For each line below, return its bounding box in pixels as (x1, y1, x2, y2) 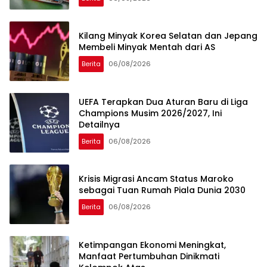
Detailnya (79, 118, 120, 131)
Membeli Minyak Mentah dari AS (79, 41, 215, 54)
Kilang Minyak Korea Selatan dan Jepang (79, 30, 257, 42)
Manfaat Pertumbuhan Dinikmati (79, 250, 219, 262)
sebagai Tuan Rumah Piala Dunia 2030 (79, 184, 246, 197)
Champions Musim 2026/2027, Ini (79, 107, 222, 119)
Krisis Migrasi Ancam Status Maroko (79, 173, 234, 185)
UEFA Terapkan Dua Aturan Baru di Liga (79, 95, 248, 108)
